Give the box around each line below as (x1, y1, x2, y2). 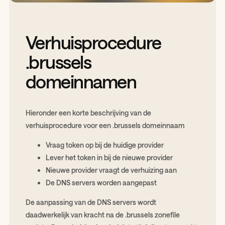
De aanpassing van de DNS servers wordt (25, 198, 156, 207)
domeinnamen (25, 71, 137, 92)
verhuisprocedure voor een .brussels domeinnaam (25, 121, 185, 130)
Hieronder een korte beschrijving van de (25, 108, 151, 118)
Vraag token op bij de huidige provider (45, 141, 164, 150)
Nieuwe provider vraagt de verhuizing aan (45, 166, 177, 175)
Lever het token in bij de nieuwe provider (45, 153, 173, 162)
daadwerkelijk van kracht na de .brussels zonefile (25, 210, 180, 219)
